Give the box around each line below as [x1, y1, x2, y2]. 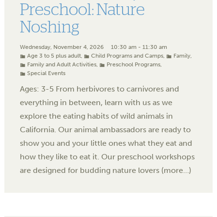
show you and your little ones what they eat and [20, 139, 192, 148]
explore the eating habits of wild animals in [20, 111, 173, 121]
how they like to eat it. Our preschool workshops [20, 152, 195, 162]
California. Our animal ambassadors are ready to [20, 125, 191, 135]
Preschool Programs [107, 61, 160, 68]
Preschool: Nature [20, 1, 145, 18]
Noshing [20, 19, 79, 36]
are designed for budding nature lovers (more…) [20, 166, 191, 175]
